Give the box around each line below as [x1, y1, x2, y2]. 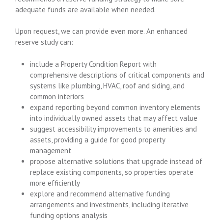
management [30, 145, 72, 155]
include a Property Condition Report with [30, 59, 157, 69]
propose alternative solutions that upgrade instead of [30, 156, 203, 166]
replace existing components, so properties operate [30, 167, 194, 177]
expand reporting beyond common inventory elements [30, 102, 201, 112]
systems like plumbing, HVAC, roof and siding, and [30, 81, 185, 90]
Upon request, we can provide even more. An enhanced [15, 27, 188, 36]
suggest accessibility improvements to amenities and [30, 124, 197, 134]
